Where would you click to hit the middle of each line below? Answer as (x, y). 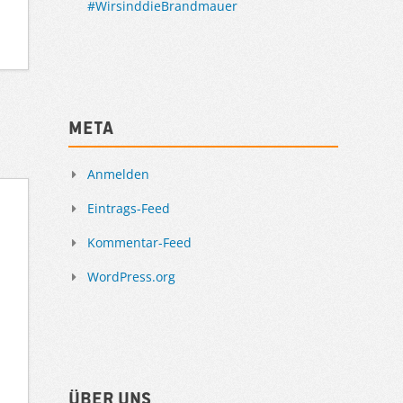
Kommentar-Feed (139, 242)
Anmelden (118, 174)
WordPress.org (131, 276)
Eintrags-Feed (129, 208)
